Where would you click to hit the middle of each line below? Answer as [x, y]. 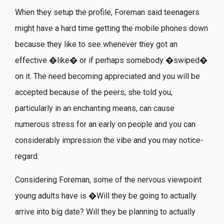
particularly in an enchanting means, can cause [95, 108]
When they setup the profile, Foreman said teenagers [107, 12]
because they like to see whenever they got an [96, 44]
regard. [27, 156]
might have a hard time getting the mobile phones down [111, 28]
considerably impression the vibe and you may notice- [109, 140]
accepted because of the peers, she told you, [94, 92]
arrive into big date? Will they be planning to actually [105, 211]
